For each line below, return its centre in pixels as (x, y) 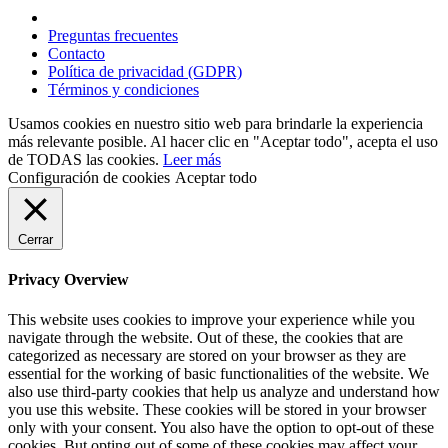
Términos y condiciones (123, 90)
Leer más (192, 160)
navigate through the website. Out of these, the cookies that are (205, 337)
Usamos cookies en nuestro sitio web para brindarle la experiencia (215, 124)
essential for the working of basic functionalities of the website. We (218, 373)
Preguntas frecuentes (113, 36)
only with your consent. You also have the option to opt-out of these (221, 427)
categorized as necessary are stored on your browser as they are (207, 355)
